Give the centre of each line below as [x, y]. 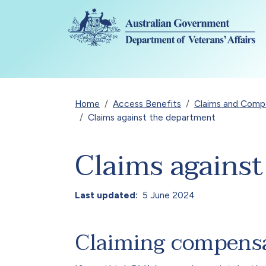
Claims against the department [152, 117]
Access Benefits [147, 104]
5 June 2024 [168, 195]
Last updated [105, 195]
